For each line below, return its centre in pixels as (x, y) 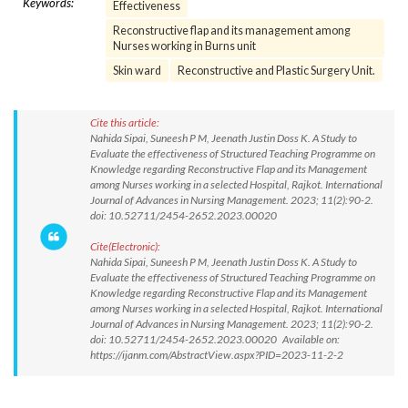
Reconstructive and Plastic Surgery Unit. (276, 71)
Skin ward (137, 71)
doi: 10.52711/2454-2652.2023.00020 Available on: (215, 339)
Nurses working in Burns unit (184, 46)
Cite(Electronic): (125, 246)
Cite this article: (125, 122)
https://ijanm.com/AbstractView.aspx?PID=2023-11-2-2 (217, 355)
